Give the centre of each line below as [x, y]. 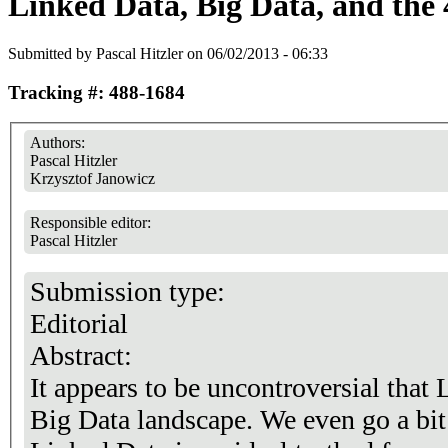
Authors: [59, 142]
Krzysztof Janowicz [92, 178]
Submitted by [52, 53]
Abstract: [84, 355]
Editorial [79, 323]
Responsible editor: [92, 222]
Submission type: [131, 291]
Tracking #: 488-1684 [96, 92]
